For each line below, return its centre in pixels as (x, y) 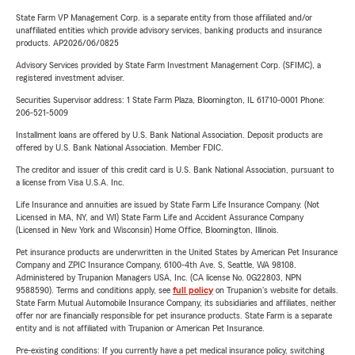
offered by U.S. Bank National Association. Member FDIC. (120, 147)
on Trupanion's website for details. (276, 290)
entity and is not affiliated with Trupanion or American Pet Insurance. (140, 328)
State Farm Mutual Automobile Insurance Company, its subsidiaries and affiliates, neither (176, 303)
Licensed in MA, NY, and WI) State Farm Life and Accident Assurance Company (160, 217)
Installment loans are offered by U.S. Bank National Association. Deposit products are (169, 135)
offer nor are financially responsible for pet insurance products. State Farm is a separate (174, 315)
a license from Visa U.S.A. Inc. (70, 182)
